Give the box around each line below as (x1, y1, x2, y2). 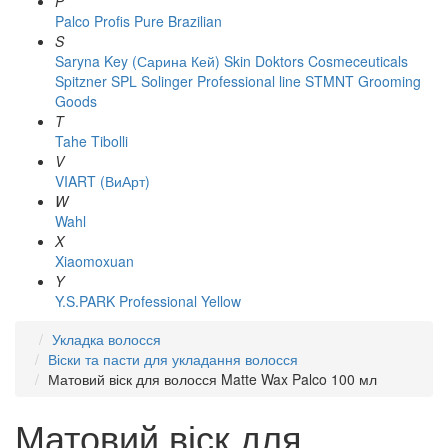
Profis (94, 11, 130, 31)
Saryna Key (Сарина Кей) (55, 51, 220, 71)
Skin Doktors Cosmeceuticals (224, 51, 408, 71)
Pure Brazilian (134, 11, 222, 31)
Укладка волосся (52, 329, 161, 349)
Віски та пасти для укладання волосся (48, 349, 298, 369)
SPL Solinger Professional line (111, 71, 301, 91)
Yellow (201, 291, 241, 311)
